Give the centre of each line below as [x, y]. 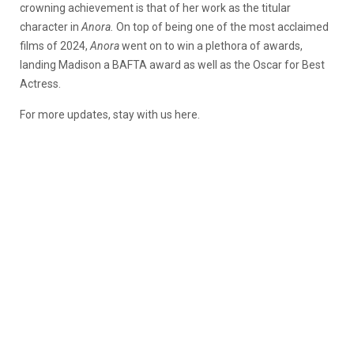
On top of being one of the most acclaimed [222, 26]
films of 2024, [55, 45]
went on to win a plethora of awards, [212, 45]
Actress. [41, 83]
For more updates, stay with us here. [113, 114]
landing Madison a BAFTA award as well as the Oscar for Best [172, 64]
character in [51, 26]
